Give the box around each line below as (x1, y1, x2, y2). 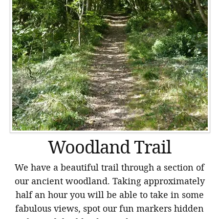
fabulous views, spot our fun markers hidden (15, 202, 204, 214)
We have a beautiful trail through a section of (15, 161, 204, 173)
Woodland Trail (48, 134, 171, 158)
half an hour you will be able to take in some (15, 188, 204, 200)
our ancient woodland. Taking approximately (14, 175, 205, 187)
